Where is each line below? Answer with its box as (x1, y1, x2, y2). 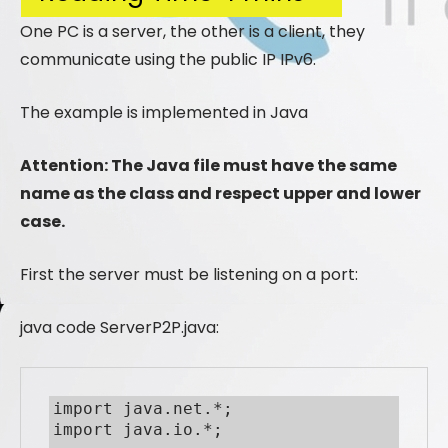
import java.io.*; (53, 420, 223, 440)
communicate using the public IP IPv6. (20, 48, 316, 72)
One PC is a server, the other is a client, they (20, 20, 365, 44)
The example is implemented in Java (20, 101, 308, 125)
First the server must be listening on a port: (20, 263, 358, 287)
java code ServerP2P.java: (20, 316, 219, 340)
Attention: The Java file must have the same (20, 154, 397, 178)
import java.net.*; (53, 399, 233, 419)
